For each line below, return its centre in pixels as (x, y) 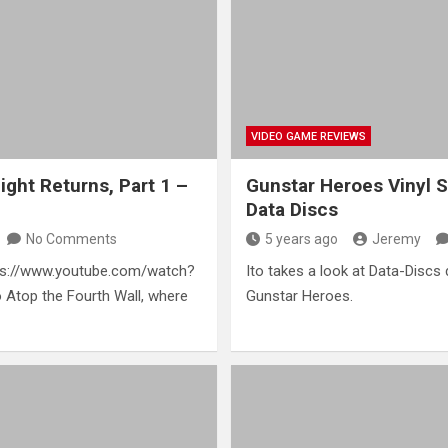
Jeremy (396, 238)
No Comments (72, 238)
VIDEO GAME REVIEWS (308, 136)
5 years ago (301, 238)
